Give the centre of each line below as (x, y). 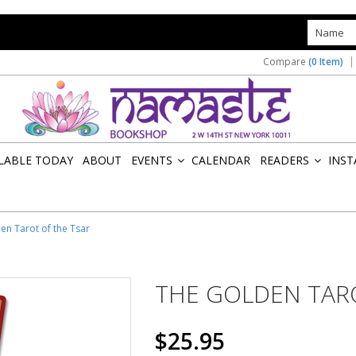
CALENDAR (221, 160)
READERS (284, 160)
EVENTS (152, 160)
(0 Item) (326, 62)
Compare (286, 62)
